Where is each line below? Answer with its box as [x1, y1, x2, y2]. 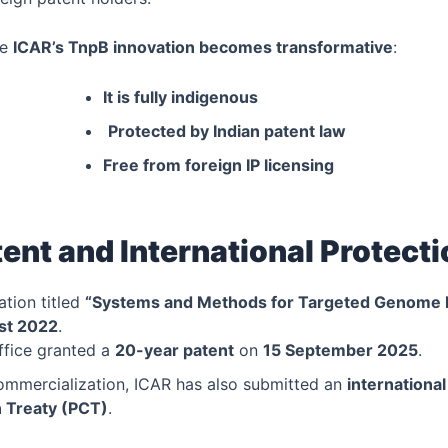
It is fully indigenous [102, 86, 258, 107]
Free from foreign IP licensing [102, 154, 334, 175]
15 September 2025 [263, 339, 418, 360]
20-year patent [115, 339, 234, 360]
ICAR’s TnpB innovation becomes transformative [13, 37, 393, 58]
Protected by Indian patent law [107, 120, 346, 141]
